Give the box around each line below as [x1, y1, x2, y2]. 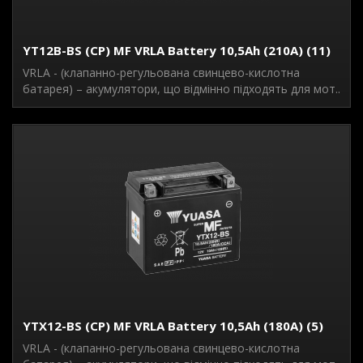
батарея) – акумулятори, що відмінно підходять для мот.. [23, 81, 340, 96]
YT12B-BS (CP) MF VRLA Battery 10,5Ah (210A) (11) [23, 42, 331, 58]
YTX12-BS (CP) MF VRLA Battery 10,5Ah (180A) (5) [23, 318, 323, 334]
